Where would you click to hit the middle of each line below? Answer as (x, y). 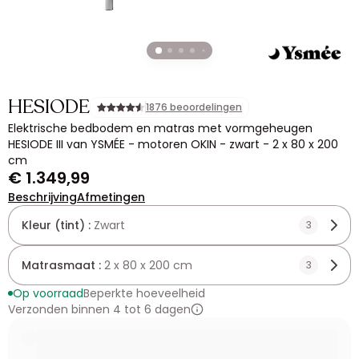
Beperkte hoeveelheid (144, 293)
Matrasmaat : (63, 265)
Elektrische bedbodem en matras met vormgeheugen (160, 128)
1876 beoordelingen (194, 107)
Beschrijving (42, 197)
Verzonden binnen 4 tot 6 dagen (99, 309)
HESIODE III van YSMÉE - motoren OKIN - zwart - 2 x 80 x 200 (173, 144)
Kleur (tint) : (58, 225)
